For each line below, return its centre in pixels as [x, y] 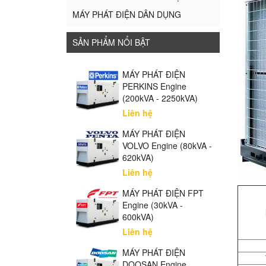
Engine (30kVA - [153, 205]
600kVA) [138, 217]
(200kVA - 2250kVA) [160, 98]
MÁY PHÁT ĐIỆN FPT [163, 193]
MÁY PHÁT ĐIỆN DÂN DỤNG [127, 14]
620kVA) [138, 157]
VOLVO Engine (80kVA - [167, 145]
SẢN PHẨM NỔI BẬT [111, 42]
